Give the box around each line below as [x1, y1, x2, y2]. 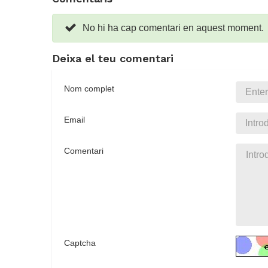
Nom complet [64, 84, 114, 94]
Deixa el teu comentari [52, 52, 173, 65]
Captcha [64, 238, 96, 248]
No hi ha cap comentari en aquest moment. [83, 23, 264, 33]
